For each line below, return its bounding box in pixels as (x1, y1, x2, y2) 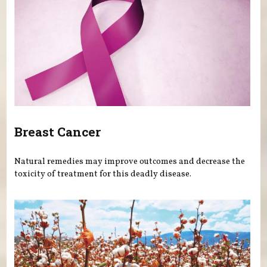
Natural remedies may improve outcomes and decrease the (14, 156, 246, 168)
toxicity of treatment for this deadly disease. (14, 168, 192, 181)
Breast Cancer (14, 123, 101, 141)
